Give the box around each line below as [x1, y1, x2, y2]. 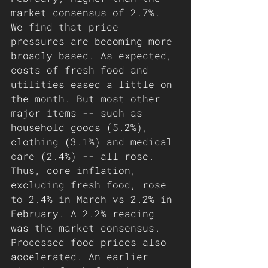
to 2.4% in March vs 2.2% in [11, 193, 178, 205]
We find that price [11, 20, 124, 33]
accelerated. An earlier [11, 250, 154, 263]
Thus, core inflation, [11, 164, 142, 176]
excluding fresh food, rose [11, 178, 172, 191]
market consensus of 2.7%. [11, 6, 166, 19]
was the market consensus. [11, 221, 160, 234]
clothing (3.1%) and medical [11, 135, 178, 148]
